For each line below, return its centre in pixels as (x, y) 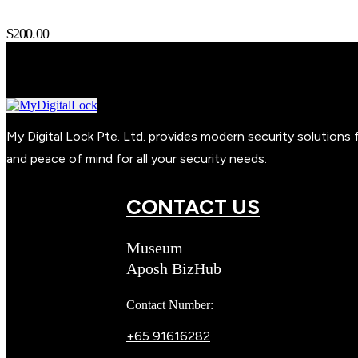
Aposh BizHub (174, 268)
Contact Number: (170, 304)
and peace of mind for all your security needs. (137, 159)
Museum (155, 247)
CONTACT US (193, 207)
